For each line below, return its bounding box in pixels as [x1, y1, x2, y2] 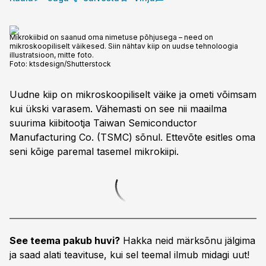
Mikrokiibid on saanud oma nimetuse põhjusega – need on [9, 33, 213, 42]
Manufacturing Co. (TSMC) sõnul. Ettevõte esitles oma [9, 131, 255, 143]
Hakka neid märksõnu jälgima [120, 235, 255, 246]
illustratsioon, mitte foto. [9, 50, 94, 59]
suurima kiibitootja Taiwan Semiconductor [9, 117, 197, 129]
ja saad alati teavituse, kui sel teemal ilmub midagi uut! [9, 249, 249, 261]
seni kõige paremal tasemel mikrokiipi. [9, 145, 179, 157]
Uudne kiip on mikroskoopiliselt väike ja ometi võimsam [9, 88, 256, 100]
